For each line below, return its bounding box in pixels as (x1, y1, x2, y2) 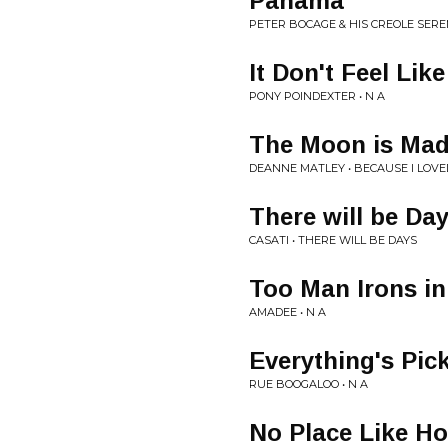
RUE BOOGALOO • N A (249, 377, 368, 391)
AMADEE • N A (249, 305, 326, 319)
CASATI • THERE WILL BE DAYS (249, 233, 417, 247)
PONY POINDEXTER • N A (249, 89, 385, 103)
